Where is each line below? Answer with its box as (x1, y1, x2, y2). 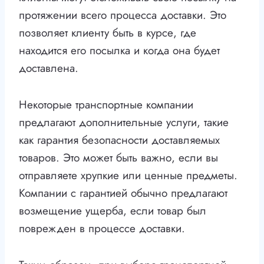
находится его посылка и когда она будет (19, 42, 220, 59)
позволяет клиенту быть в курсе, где (19, 25, 196, 41)
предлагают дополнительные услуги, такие (19, 114, 229, 131)
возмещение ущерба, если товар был (19, 203, 206, 219)
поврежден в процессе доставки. (19, 220, 185, 237)
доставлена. (19, 60, 78, 77)
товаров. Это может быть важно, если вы (19, 150, 218, 166)
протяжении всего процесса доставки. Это (19, 7, 226, 24)
